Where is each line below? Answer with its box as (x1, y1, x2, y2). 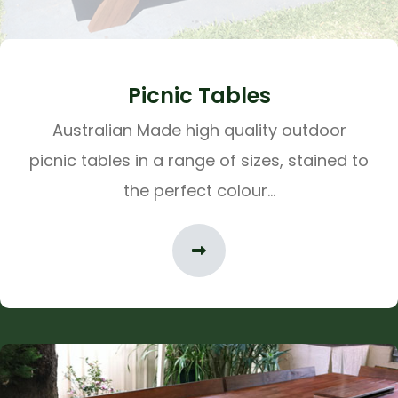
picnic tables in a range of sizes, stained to (29, 149, 369, 172)
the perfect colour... (123, 179, 275, 203)
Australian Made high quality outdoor (52, 119, 346, 142)
